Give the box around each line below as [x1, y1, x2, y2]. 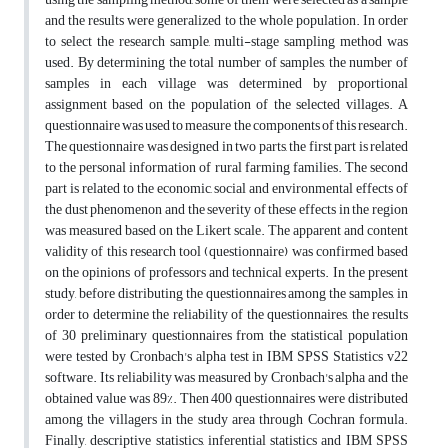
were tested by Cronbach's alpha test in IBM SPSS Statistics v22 [45, 343, 408, 371]
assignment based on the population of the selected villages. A [45, 91, 408, 119]
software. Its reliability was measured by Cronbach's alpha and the [45, 364, 408, 392]
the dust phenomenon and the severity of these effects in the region [45, 196, 408, 224]
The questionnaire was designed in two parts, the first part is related [45, 133, 408, 161]
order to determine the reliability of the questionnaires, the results [45, 301, 408, 329]
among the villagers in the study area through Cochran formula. [45, 406, 408, 434]
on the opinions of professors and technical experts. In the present [45, 259, 408, 287]
